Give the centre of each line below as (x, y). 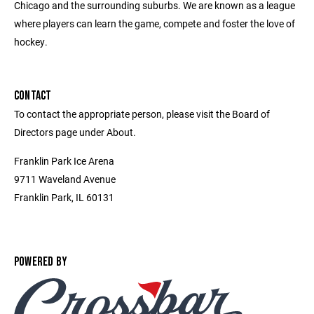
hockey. (31, 42)
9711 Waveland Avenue (65, 179)
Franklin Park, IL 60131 (64, 197)
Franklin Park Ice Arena (64, 161)
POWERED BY (41, 262)
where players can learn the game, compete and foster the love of (155, 23)
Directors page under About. (75, 132)
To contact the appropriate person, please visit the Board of (142, 114)
